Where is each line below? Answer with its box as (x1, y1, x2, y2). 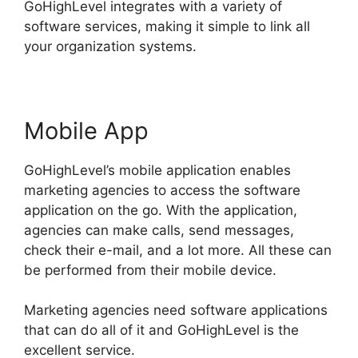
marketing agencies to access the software (24, 181, 300, 198)
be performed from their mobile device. (24, 261, 276, 278)
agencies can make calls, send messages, (24, 221, 294, 238)
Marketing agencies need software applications (24, 302, 328, 319)
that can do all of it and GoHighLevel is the (24, 322, 299, 339)
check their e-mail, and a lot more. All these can (24, 241, 332, 258)
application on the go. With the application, (24, 201, 297, 218)
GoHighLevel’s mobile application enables (24, 161, 291, 178)
